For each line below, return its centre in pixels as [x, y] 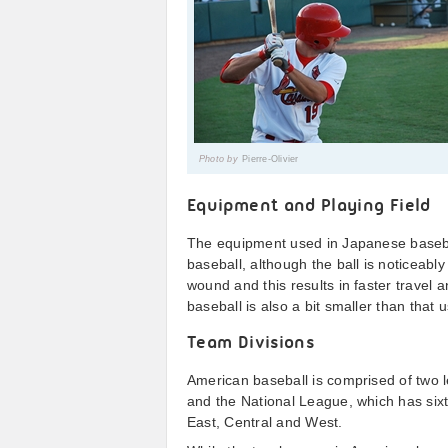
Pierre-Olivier [270, 159]
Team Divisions [251, 343]
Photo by [218, 159]
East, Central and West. [265, 422]
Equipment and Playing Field [309, 206]
